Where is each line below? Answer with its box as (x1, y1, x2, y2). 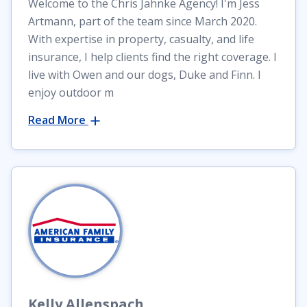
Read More (28, 112, 88, 128)
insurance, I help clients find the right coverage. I (28, 49, 277, 65)
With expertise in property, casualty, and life (28, 32, 254, 47)
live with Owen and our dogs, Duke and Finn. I (28, 67, 261, 83)
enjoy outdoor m (28, 85, 114, 101)
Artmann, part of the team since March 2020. (28, 14, 257, 29)
